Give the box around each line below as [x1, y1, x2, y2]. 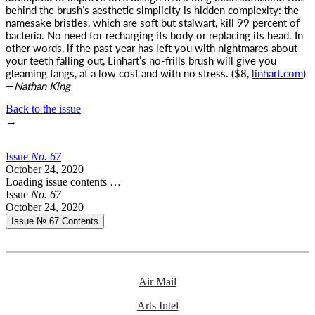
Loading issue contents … [6, 176, 121, 188]
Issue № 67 [11, 216, 62, 226]
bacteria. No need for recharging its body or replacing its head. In [6, 27, 303, 42]
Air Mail [139, 276, 176, 288]
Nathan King [14, 78, 70, 93]
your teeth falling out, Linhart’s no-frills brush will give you [6, 53, 276, 67]
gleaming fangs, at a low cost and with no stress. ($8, [6, 65, 252, 80]
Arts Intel [136, 300, 179, 311]
